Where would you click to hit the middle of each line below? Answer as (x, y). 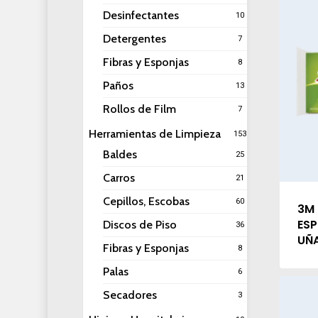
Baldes (120, 154)
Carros (119, 178)
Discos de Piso (139, 225)
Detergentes (134, 39)
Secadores (130, 295)
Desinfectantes (141, 15)
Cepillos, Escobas (146, 201)
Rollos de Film (139, 109)
